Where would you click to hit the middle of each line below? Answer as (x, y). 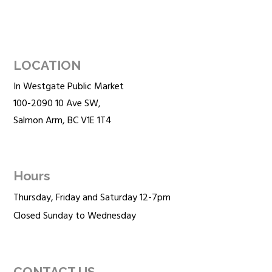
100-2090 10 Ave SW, (57, 104)
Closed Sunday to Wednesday (75, 216)
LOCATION (47, 66)
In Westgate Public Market (69, 87)
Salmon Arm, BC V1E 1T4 (63, 121)
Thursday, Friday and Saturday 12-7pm (92, 198)
